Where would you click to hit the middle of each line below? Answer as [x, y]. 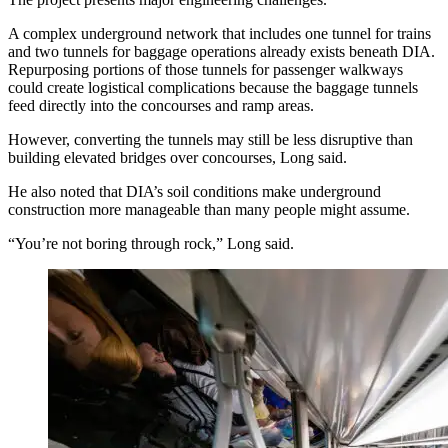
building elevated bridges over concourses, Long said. [177, 157]
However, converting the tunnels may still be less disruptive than [210, 139]
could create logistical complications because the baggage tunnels [213, 87]
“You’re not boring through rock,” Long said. [151, 243]
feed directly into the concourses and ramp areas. [161, 105]
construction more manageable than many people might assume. [209, 209]
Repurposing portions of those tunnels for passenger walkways [205, 69]
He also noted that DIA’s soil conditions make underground [194, 191]
